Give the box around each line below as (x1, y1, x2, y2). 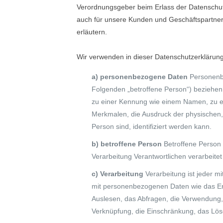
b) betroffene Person (92, 140, 164, 148)
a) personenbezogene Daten (92, 73, 190, 81)
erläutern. (77, 28, 107, 36)
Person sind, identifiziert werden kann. (92, 122, 212, 130)
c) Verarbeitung (92, 170, 145, 178)
